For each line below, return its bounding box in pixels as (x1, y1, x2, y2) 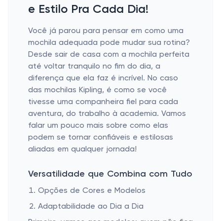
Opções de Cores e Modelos (38, 187, 146, 195)
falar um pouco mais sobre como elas (28, 122, 168, 130)
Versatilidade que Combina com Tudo (28, 170, 192, 179)
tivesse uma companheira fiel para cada (28, 98, 178, 106)
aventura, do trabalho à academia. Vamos (28, 110, 186, 118)
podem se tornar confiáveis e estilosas (28, 134, 173, 142)
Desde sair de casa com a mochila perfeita (28, 51, 189, 59)
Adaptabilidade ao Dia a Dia (38, 203, 144, 211)
